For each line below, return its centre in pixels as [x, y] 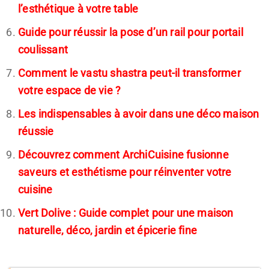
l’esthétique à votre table [78, 8]
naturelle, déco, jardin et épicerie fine [107, 230]
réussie [36, 131]
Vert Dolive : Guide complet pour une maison [126, 213]
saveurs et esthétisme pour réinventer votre [125, 172]
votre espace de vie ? [70, 90]
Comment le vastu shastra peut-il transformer [129, 73]
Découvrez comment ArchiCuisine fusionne [123, 154]
